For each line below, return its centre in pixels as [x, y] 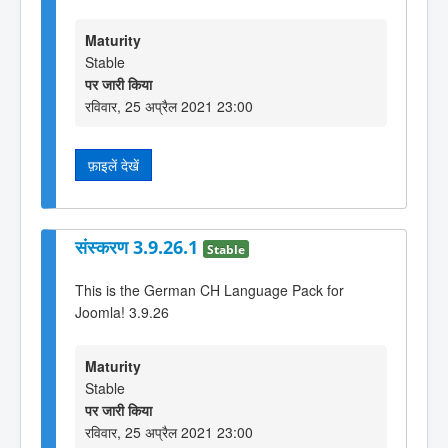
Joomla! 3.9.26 [122, 311]
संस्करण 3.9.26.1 [139, 246]
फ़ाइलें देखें [113, 164]
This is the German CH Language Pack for [209, 289]
